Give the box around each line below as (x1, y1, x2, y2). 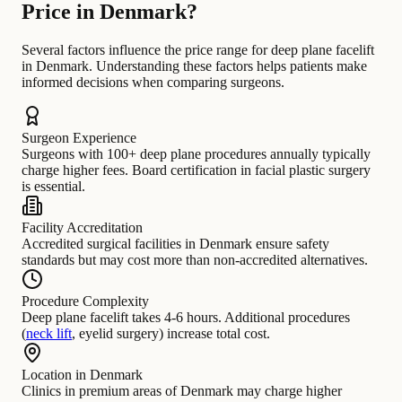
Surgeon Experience (22, 130, 136, 146)
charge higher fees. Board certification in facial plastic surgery (22, 162, 371, 179)
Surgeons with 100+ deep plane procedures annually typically (22, 146, 371, 162)
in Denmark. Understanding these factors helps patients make (22, 58, 367, 74)
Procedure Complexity (22, 293, 149, 310)
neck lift (26, 326, 72, 342)
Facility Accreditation (22, 220, 143, 236)
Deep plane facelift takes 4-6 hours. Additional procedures (22, 310, 350, 326)
